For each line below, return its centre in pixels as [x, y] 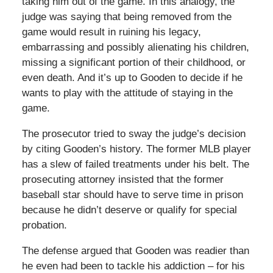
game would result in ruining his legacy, [111, 32]
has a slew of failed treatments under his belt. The [135, 164]
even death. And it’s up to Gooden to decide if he [132, 77]
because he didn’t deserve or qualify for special [129, 210]
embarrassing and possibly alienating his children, [135, 47]
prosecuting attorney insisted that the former [122, 179]
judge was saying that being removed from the [126, 16]
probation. [44, 225]
